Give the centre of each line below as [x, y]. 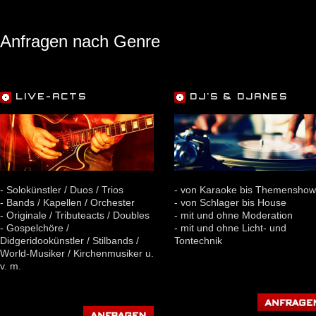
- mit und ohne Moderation [233, 215]
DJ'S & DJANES [237, 96]
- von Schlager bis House [230, 202]
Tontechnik [198, 241]
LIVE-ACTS [49, 96]
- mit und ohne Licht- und [230, 228]
